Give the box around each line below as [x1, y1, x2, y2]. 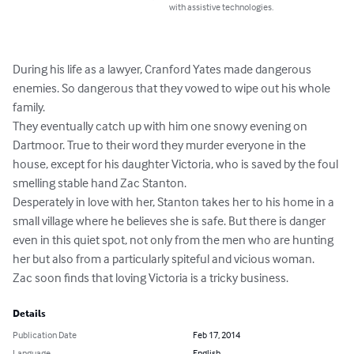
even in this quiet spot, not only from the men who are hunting [13, 232, 336, 248]
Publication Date [13, 329, 77, 341]
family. [13, 99, 45, 115]
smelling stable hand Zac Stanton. [13, 175, 186, 191]
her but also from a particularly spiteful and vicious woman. [13, 250, 317, 267]
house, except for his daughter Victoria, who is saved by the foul [13, 156, 341, 172]
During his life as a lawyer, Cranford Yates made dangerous [13, 61, 314, 77]
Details [13, 308, 46, 320]
